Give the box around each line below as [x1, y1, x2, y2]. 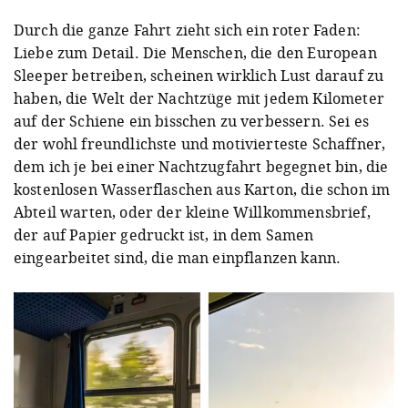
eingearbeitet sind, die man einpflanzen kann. [14, 247, 345, 268]
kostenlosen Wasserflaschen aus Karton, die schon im [14, 178, 391, 199]
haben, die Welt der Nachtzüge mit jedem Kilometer [14, 87, 384, 108]
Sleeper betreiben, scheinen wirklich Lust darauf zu [14, 65, 384, 86]
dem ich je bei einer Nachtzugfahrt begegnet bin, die [14, 156, 389, 177]
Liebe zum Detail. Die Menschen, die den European [14, 42, 377, 63]
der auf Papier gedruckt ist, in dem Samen [14, 224, 314, 245]
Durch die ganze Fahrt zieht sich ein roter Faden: [14, 19, 361, 40]
